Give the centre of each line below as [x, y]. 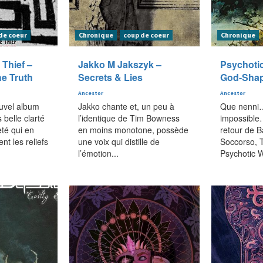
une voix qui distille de [119, 141]
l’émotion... [98, 153]
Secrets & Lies [110, 77]
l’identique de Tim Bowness [129, 118]
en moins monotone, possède [133, 129]
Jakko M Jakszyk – [119, 64]
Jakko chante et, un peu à [126, 106]
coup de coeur [146, 35]
